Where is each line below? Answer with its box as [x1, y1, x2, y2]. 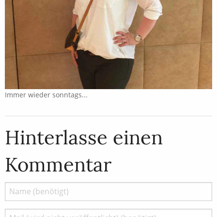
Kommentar [5, 152, 111, 177]
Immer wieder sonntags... [5, 90, 88, 99]
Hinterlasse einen [5, 124, 163, 150]
